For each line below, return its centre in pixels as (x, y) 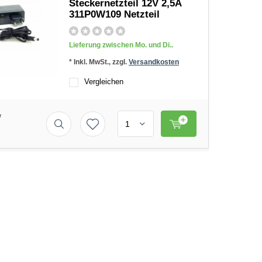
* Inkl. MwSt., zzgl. (99, 62)
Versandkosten (154, 62)
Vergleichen (104, 82)
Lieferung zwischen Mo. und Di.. (121, 45)
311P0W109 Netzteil (114, 14)
